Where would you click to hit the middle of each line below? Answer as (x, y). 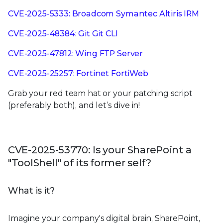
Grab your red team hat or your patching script (100, 93)
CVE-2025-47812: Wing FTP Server (76, 53)
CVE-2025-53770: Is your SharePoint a (100, 150)
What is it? (32, 190)
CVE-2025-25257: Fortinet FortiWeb (78, 73)
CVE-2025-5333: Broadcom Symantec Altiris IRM (104, 13)
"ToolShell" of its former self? (80, 163)
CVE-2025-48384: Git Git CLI (63, 33)
